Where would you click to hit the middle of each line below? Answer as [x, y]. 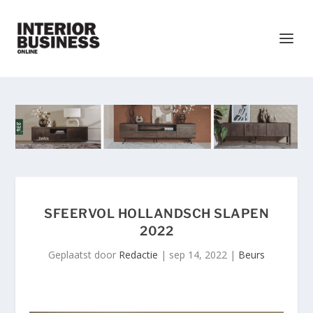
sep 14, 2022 [198, 255]
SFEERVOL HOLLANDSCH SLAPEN [156, 214]
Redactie [138, 255]
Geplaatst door [83, 255]
